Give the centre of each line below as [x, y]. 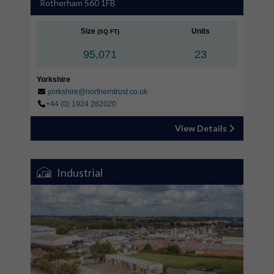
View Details [202, 128]
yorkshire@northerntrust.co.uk [98, 91]
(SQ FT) [108, 31]
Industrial [78, 172]
